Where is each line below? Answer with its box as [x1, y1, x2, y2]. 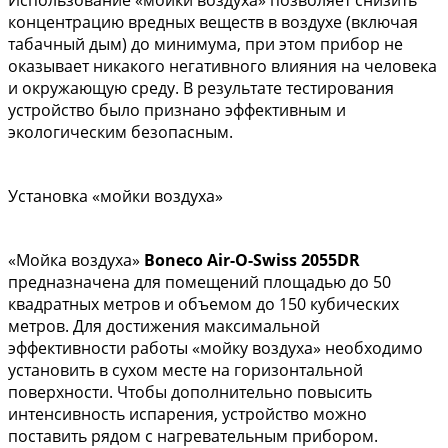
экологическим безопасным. [8, 121, 233, 143]
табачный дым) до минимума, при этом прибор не [8, 33, 403, 55]
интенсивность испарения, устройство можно [8, 403, 367, 425]
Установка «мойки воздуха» [8, 185, 223, 207]
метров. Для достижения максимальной [8, 315, 320, 337]
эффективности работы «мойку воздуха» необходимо [8, 337, 423, 359]
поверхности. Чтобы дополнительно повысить [8, 381, 372, 403]
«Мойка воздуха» [8, 249, 144, 271]
